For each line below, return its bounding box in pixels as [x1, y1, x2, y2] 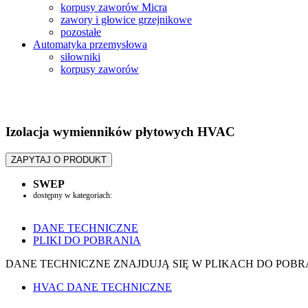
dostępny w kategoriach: [33, 190, 112, 200]
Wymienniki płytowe [33, 200, 100, 210]
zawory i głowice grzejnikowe [60, 14, 192, 26]
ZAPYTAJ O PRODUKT [11, 154, 107, 165]
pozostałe [60, 26, 101, 38]
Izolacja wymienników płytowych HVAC [5, 124, 235, 140]
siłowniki [60, 51, 100, 63]
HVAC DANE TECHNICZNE [33, 280, 172, 293]
